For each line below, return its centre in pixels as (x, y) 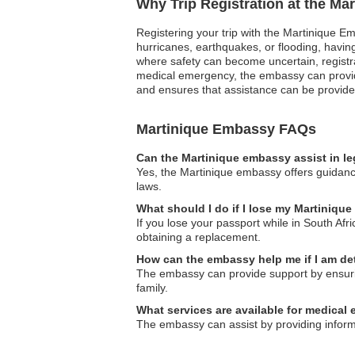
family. (152, 288)
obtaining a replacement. (198, 237)
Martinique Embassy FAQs (226, 129)
